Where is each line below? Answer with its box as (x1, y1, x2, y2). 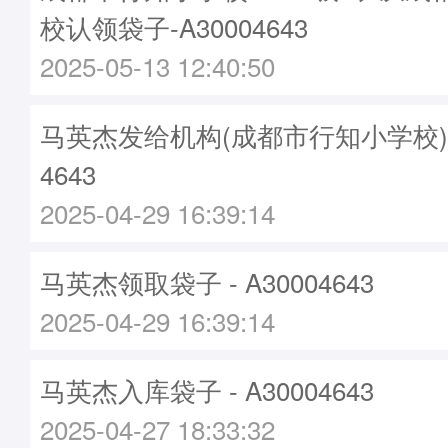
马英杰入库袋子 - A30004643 (40, 371, 374, 408)
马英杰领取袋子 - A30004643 (40, 263, 374, 300)
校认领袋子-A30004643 (40, 8, 308, 45)
